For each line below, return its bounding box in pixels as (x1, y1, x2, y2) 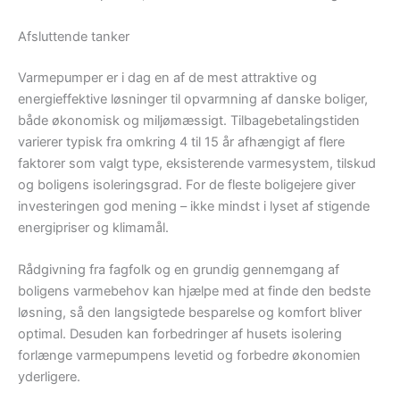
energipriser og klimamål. (18, 219, 169, 236)
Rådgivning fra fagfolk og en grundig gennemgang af (18, 262, 339, 279)
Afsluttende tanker (18, 28, 129, 45)
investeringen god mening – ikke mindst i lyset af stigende (18, 197, 370, 214)
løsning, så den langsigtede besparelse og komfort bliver (18, 304, 362, 321)
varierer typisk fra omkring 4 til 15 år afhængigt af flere (18, 133, 345, 150)
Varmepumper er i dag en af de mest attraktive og (18, 69, 317, 86)
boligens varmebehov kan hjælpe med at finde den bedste (18, 283, 371, 300)
